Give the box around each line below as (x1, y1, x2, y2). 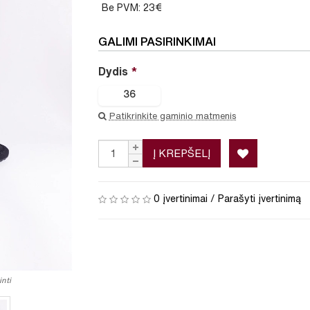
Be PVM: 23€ (101, 3, 162, 13)
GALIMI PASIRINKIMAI (98, 35, 216, 48)
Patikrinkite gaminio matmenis (109, 111, 237, 121)
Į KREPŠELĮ (152, 148, 210, 159)
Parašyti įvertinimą (217, 194, 301, 204)
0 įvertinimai (153, 194, 208, 204)
